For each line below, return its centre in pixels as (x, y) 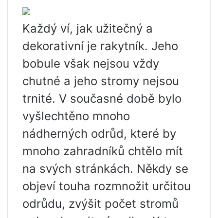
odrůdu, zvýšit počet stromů (100, 204)
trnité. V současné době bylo (102, 99)
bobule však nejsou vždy (91, 64)
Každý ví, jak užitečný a (88, 28)
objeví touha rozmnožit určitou (107, 186)
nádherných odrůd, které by (99, 134)
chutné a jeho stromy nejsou (101, 81)
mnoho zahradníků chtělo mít (103, 151)
